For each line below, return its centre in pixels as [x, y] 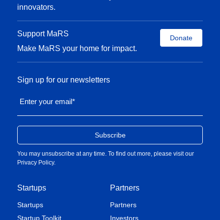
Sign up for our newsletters [64, 80]
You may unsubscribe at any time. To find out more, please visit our [106, 154]
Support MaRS [43, 34]
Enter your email [46, 101]
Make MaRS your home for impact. [77, 48]
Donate [181, 38]
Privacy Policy [36, 163]
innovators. [36, 7]
